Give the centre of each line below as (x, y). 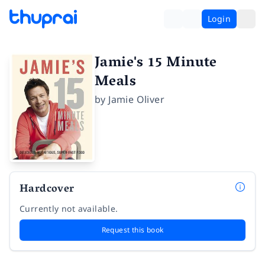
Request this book (132, 230)
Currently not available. (69, 209)
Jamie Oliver (137, 99)
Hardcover (47, 190)
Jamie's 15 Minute (156, 64)
